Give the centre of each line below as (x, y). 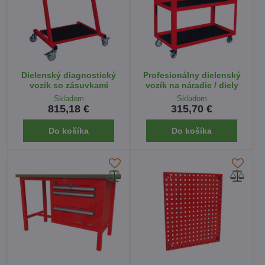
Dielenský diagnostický (69, 75)
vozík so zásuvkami (69, 85)
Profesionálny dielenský (192, 75)
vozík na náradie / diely (192, 85)
